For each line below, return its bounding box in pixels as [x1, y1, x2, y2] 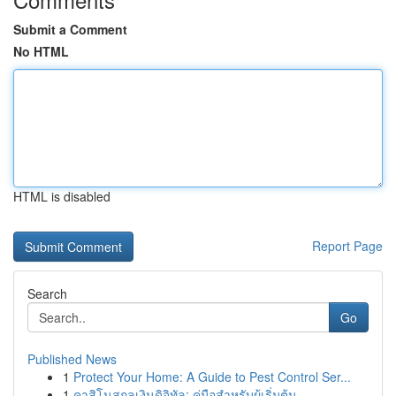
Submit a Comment [13, 20, 127, 38]
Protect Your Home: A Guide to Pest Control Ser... [73, 368, 351, 385]
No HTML [13, 42, 69, 60]
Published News [27, 350, 117, 368]
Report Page [312, 237, 383, 255]
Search [27, 285, 67, 302]
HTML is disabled [13, 187, 110, 205]
